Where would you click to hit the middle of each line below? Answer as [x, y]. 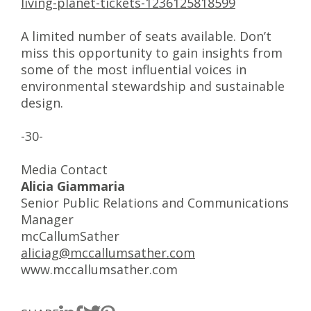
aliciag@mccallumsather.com [108, 253]
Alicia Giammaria [73, 186]
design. [42, 103]
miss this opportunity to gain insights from [152, 53]
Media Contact [64, 169]
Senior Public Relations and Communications [155, 203]
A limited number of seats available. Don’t [146, 36]
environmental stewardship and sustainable [153, 86]
